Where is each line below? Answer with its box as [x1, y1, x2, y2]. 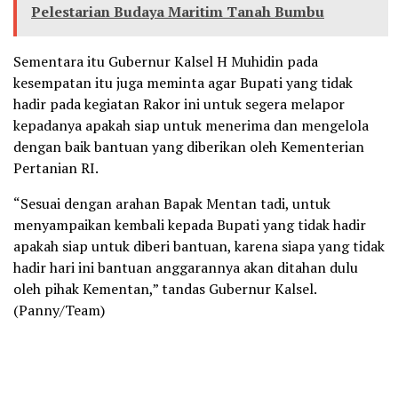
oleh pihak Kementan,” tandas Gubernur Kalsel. [13, 278, 316, 298]
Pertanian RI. [13, 157, 99, 178]
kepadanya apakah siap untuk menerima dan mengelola [13, 115, 369, 135]
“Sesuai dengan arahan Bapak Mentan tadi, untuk [13, 193, 330, 213]
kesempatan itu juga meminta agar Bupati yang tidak [13, 72, 353, 92]
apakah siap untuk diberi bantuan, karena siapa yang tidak [13, 235, 385, 256]
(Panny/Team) [13, 299, 105, 320]
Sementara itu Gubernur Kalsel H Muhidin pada [13, 51, 318, 71]
